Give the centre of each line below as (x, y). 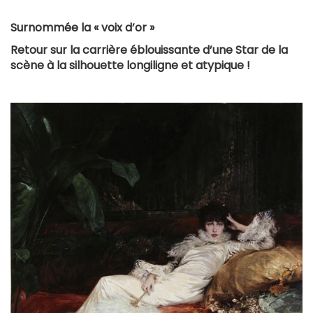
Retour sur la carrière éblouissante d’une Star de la (149, 50)
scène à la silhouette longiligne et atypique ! (130, 65)
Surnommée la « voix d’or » (82, 27)
